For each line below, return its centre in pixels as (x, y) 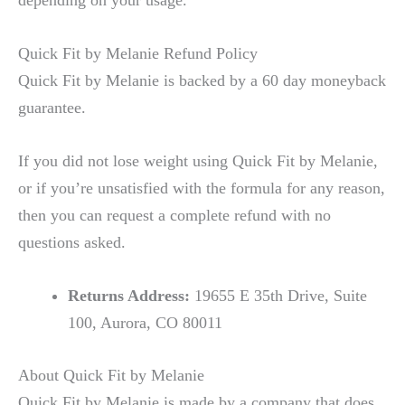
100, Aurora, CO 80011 (145, 323)
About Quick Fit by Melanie (111, 375)
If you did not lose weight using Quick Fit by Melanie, (198, 161)
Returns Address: (128, 296)
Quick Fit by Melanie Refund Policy (138, 53)
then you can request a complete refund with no (174, 216)
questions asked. (72, 243)
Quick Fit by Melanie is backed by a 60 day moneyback (202, 80)
